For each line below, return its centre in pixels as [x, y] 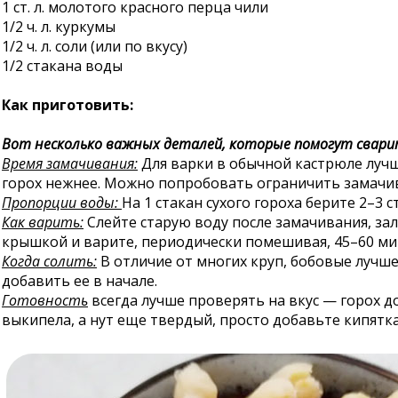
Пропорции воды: [60, 203]
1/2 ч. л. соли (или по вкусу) [95, 46]
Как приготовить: [68, 105]
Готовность [45, 300]
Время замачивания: [70, 163]
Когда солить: [49, 261]
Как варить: [43, 222]
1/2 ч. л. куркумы [59, 27]
